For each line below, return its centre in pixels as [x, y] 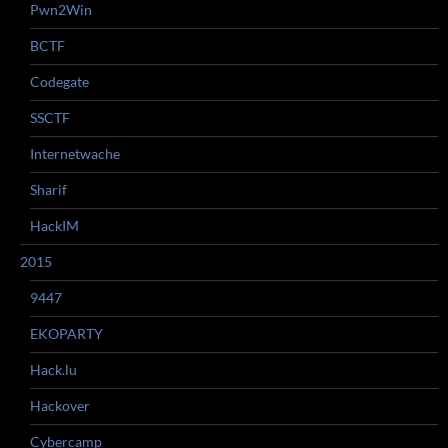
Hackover [60, 405]
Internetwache [75, 153]
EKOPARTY [66, 333]
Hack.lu [53, 369]
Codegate [59, 81]
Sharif [48, 189]
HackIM [54, 225]
